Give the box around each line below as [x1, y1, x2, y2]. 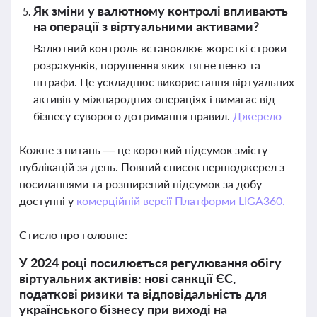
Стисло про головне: [19, 228, 127, 241]
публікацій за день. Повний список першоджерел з [19, 160, 284, 173]
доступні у [19, 194, 76, 207]
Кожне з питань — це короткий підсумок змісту [19, 143, 267, 156]
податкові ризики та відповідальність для [19, 286, 267, 301]
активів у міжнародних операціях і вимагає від [33, 92, 275, 105]
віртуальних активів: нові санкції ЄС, [19, 270, 236, 286]
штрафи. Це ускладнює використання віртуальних [33, 75, 294, 88]
